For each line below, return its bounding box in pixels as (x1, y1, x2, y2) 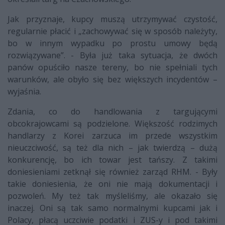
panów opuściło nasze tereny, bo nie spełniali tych (8, 61, 217, 73)
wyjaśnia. (8, 85, 41, 97)
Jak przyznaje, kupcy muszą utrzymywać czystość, (8, 13, 217, 25)
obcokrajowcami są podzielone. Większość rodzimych (8, 118, 217, 129)
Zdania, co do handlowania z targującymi (8, 105, 217, 117)
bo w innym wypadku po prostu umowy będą (8, 37, 217, 49)
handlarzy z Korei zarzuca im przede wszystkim (8, 130, 217, 141)
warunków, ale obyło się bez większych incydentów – (8, 73, 217, 85)
